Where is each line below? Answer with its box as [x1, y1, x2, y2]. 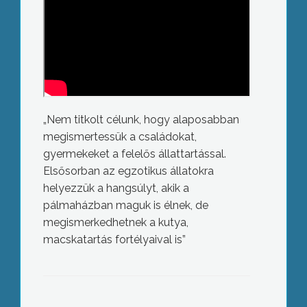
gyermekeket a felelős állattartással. [42, 147, 226, 161]
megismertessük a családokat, [42, 130, 197, 144]
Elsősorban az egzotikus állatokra [42, 164, 214, 178]
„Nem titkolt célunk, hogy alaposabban [42, 113, 239, 127]
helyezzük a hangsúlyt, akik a [42, 182, 189, 195]
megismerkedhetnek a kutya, [42, 216, 188, 230]
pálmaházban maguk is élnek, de [42, 199, 208, 212]
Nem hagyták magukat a [84, 282, 210, 295]
